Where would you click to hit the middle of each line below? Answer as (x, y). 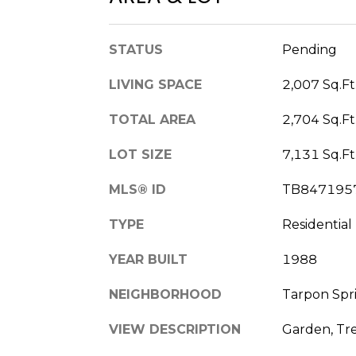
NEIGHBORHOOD (165, 294)
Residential (317, 224)
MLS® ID (137, 189)
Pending (309, 49)
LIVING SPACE (155, 84)
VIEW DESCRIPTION (175, 329)
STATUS (136, 49)
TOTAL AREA (152, 119)
